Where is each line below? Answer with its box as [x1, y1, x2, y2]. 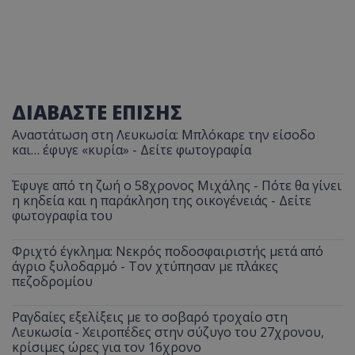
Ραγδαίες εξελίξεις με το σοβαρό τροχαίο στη [12, 307, 288, 326]
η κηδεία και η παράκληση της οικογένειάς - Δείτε [12, 191, 311, 209]
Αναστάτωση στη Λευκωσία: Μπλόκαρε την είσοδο [12, 125, 315, 143]
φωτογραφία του [12, 206, 113, 224]
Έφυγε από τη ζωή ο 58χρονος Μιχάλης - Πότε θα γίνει [12, 176, 342, 194]
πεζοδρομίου [12, 272, 93, 290]
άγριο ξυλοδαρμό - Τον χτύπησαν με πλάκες [12, 257, 278, 275]
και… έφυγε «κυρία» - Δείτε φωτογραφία [12, 140, 251, 158]
